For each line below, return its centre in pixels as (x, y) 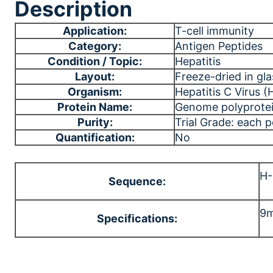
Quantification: (95, 137)
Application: (95, 30)
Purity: (95, 122)
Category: (95, 46)
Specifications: (137, 218)
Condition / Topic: (95, 61)
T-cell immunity (214, 30)
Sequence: (137, 181)
